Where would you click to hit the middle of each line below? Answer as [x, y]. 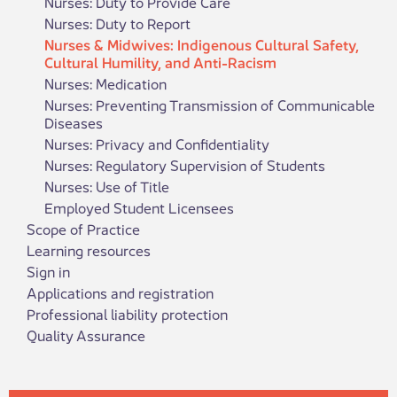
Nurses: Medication [105, 83]
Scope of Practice [83, 228]
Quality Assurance [86, 335]
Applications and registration [120, 292]
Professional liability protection [127, 313]
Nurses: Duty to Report [117, 23]
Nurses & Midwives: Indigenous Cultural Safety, [202, 44]
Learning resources [89, 249]
